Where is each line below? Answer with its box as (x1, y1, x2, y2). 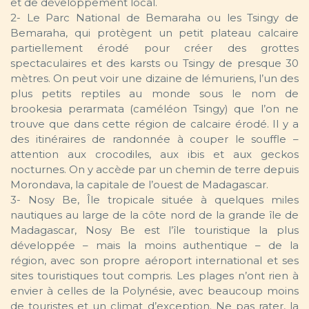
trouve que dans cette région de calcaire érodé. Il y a (10, 117, 299, 131)
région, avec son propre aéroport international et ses (10, 254, 299, 268)
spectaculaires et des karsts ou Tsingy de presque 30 (10, 57, 299, 70)
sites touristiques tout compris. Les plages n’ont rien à (10, 269, 299, 283)
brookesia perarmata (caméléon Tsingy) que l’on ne (10, 102, 299, 116)
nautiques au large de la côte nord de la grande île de (10, 208, 299, 222)
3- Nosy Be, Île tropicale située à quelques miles (10, 193, 299, 207)
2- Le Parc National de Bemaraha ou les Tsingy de (10, 11, 299, 25)
